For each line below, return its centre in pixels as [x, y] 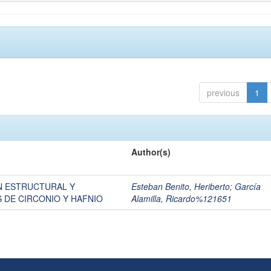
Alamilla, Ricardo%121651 [181, 198]
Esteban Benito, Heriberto [181, 186]
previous [223, 93]
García [248, 186]
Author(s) [151, 152]
